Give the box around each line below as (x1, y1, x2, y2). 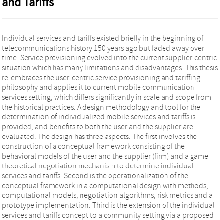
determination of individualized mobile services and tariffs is (2, 112, 195, 121)
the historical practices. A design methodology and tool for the (2, 102, 200, 111)
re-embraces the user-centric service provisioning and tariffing (2, 73, 200, 82)
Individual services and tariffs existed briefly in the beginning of (2, 33, 203, 43)
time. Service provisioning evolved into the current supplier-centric (2, 53, 217, 62)
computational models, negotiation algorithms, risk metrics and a (2, 191, 213, 200)
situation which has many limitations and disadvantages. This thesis (2, 63, 218, 72)
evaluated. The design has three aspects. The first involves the (2, 132, 38, 141)
